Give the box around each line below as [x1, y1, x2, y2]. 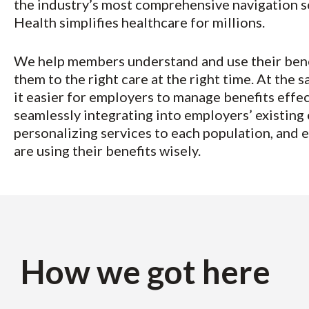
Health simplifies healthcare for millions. [14, 14, 265, 30]
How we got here [21, 252, 270, 292]
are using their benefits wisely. [14, 142, 201, 159]
